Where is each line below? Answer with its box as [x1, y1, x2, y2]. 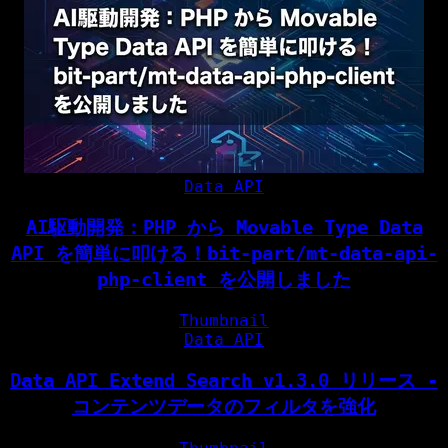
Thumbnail [179, 311, 269, 331]
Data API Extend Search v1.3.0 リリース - [10, 369, 438, 391]
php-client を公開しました [97, 268, 351, 290]
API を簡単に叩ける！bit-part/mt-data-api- [10, 242, 438, 264]
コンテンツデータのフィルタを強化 [72, 395, 376, 417]
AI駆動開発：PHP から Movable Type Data [25, 216, 423, 238]
